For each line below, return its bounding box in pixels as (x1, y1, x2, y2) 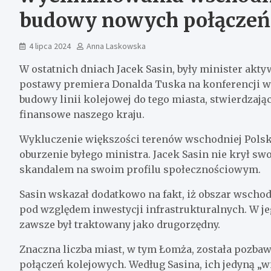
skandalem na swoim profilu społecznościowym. (19, 163, 261, 175)
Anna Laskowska (87, 40, 146, 51)
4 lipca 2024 (29, 40, 71, 51)
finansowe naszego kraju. (19, 108, 145, 120)
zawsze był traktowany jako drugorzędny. (19, 218, 220, 230)
